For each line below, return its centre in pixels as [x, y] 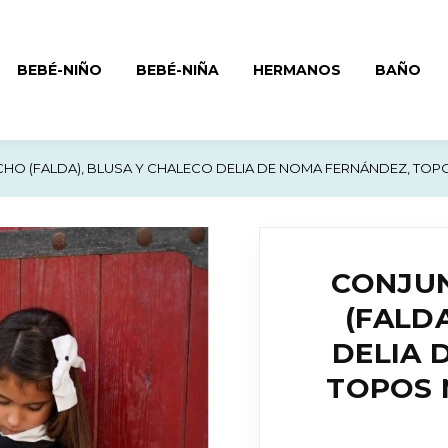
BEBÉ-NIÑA [178, 69]
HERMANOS [297, 69]
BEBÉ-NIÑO [60, 69]
